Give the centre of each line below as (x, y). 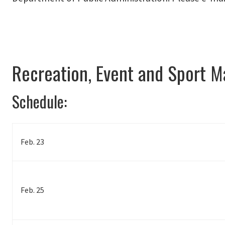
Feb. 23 (32, 142)
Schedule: (41, 101)
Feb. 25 (32, 190)
